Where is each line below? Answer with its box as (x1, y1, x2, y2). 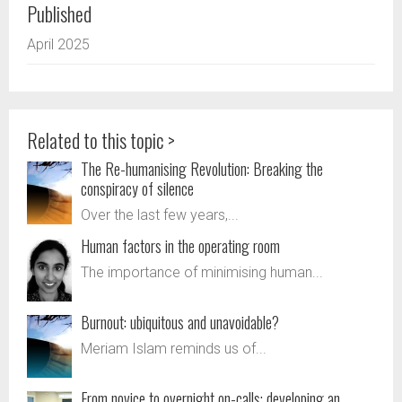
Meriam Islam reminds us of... (81, 339, 267, 357)
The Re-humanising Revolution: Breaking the (81, 156, 323, 180)
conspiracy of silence (81, 176, 194, 200)
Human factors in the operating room (81, 233, 280, 258)
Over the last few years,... (81, 205, 239, 223)
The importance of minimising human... (81, 263, 323, 281)
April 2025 (27, 35, 90, 53)
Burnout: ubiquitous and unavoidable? (81, 310, 279, 334)
